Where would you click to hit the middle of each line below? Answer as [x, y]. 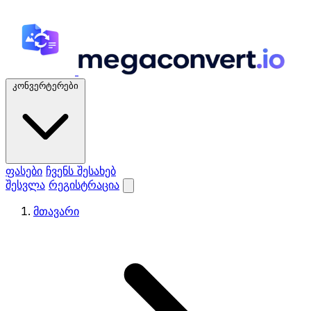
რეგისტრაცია [84, 185]
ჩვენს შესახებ [81, 171]
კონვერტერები [45, 86]
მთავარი [56, 211]
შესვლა [25, 185]
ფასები [24, 171]
